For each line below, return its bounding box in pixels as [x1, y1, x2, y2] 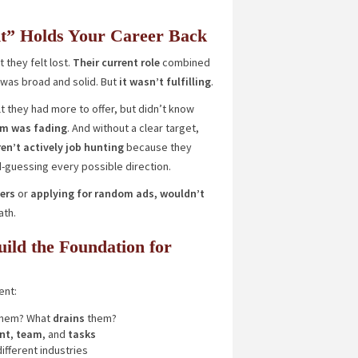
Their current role [72, 55, 162, 70]
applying [30, 186, 74, 201]
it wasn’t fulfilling [116, 74, 211, 89]
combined [161, 55, 210, 70]
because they [123, 140, 192, 154]
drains [52, 311, 85, 325]
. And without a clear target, [66, 121, 199, 135]
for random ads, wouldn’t [76, 186, 205, 201]
